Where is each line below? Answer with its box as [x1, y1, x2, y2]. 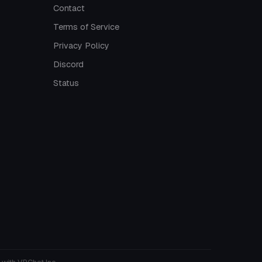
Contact [53, 3, 85, 14]
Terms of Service [53, 22, 119, 33]
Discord [53, 59, 84, 70]
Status [53, 78, 79, 89]
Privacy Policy [53, 40, 109, 51]
